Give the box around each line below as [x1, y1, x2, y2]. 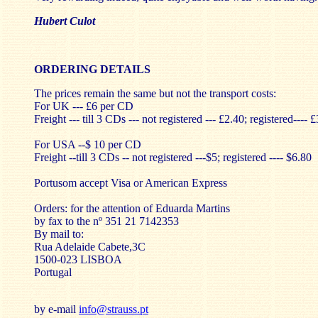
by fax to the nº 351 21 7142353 [34, 215, 179, 227]
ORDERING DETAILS [34, 63, 150, 75]
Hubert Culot [34, 15, 95, 27]
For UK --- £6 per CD [34, 100, 133, 112]
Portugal [34, 266, 72, 278]
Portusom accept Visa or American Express [34, 177, 227, 189]
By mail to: [34, 228, 84, 240]
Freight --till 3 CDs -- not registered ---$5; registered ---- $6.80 [34, 151, 312, 163]
